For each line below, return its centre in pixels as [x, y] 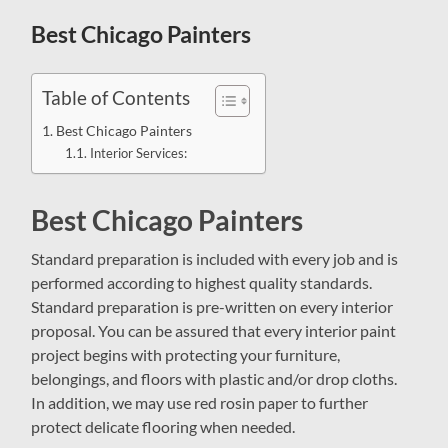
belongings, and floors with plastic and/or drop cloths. [214, 379]
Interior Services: [138, 153]
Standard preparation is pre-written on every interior [212, 307]
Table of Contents [116, 98]
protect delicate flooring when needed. [163, 427]
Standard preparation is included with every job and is [215, 259]
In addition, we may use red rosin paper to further [200, 403]
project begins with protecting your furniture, [186, 355]
